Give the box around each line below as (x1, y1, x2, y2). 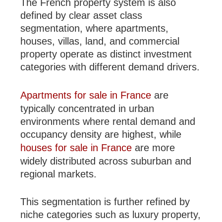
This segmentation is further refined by (20, 196, 190, 208)
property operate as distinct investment (20, 49, 192, 60)
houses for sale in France (20, 142, 132, 154)
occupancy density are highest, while (20, 129, 182, 140)
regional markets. (20, 168, 97, 180)
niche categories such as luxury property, (20, 209, 201, 221)
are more (132, 142, 175, 154)
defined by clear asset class (20, 10, 143, 21)
